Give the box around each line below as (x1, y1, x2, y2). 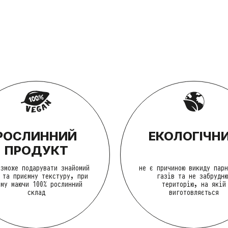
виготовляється (169, 188, 219, 196)
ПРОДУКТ (4, 142, 68, 158)
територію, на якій (162, 180, 226, 188)
